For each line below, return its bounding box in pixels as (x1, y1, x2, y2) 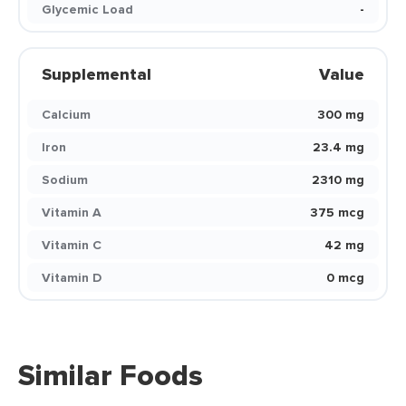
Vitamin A (42, 203, 101, 221)
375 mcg (310, 203, 364, 221)
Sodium (42, 170, 88, 188)
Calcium (42, 105, 91, 123)
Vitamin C (42, 236, 101, 254)
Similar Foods (18, 353, 203, 397)
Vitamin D (42, 268, 101, 286)
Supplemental (42, 63, 151, 86)
